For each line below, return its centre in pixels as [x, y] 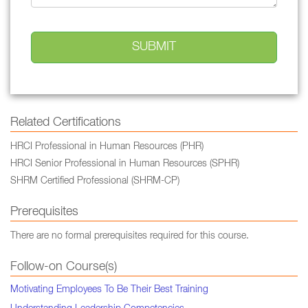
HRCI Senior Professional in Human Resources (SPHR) [125, 164]
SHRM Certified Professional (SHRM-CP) [95, 181]
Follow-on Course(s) [64, 267]
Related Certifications [66, 123]
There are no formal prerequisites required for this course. [130, 236]
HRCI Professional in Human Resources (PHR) [107, 147]
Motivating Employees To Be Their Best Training [109, 290]
